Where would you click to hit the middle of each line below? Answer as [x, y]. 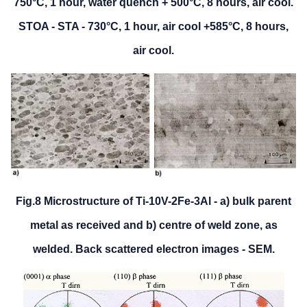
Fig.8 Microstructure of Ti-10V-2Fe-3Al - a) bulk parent [153, 201]
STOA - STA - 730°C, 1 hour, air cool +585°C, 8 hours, [153, 27]
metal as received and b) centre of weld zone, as [153, 225]
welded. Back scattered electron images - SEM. [153, 249]
